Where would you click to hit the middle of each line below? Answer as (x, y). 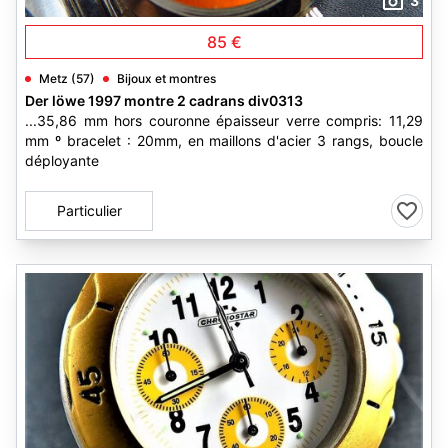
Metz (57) (67, 78)
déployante (62, 160)
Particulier (89, 210)
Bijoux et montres (166, 78)
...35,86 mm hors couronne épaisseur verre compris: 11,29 (224, 120)
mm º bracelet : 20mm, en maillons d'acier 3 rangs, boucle (224, 140)
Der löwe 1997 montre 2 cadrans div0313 (164, 100)
